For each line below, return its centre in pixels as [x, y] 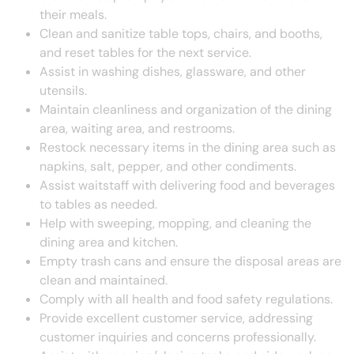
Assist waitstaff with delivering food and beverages [187, 186]
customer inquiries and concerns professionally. [178, 337]
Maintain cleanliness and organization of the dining [186, 110]
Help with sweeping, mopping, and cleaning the [175, 224]
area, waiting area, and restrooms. [137, 129]
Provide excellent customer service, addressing [176, 318]
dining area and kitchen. [109, 243]
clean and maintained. [104, 281]
